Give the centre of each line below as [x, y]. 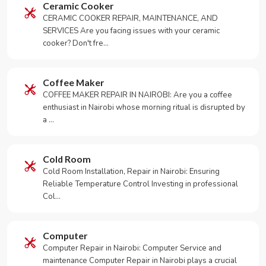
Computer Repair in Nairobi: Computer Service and [132, 248]
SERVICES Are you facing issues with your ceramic [131, 31]
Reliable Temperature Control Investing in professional [140, 184]
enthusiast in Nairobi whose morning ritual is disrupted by [144, 107]
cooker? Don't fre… [76, 43]
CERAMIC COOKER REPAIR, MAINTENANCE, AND [130, 18]
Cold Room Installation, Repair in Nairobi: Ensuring [131, 172]
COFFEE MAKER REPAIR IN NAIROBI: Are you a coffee [137, 95]
